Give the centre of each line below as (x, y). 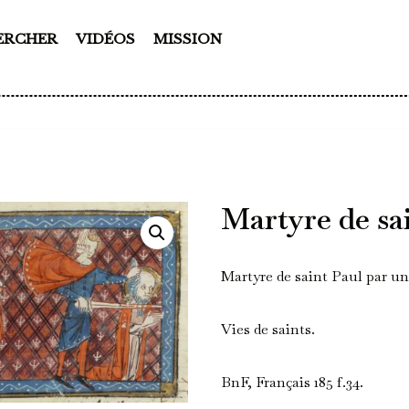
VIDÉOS (105, 38)
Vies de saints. (268, 329)
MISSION (188, 38)
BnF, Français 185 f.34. (293, 382)
